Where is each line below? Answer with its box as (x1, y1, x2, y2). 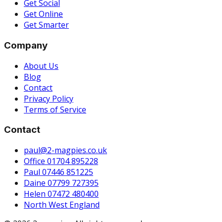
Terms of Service (24, 104, 86, 115)
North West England (24, 199, 100, 210)
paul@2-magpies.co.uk (24, 144, 107, 156)
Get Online (24, 8, 63, 20)
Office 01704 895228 (24, 155, 98, 166)
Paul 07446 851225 (24, 166, 93, 177)
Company (4, 39, 48, 51)
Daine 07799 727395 (24, 177, 99, 188)
